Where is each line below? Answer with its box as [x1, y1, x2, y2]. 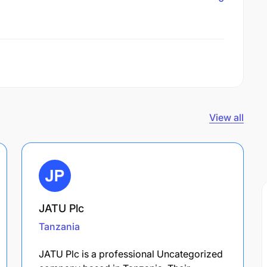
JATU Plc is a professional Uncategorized [39, 247, 223, 260]
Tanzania [39, 220, 80, 232]
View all [209, 111, 244, 123]
